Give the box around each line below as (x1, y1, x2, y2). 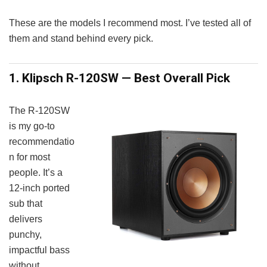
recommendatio (9, 136, 74, 147)
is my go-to (9, 120, 55, 131)
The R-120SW (9, 105, 70, 116)
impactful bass (9, 244, 70, 255)
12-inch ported (9, 182, 70, 193)
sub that (9, 198, 42, 209)
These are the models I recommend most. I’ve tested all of (9, 17, 251, 28)
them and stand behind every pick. (9, 33, 153, 44)
